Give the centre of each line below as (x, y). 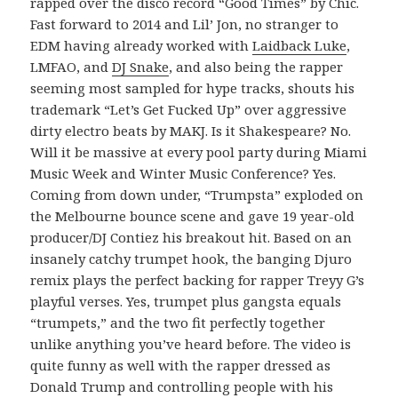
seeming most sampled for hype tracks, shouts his (193, 88)
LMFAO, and (72, 66)
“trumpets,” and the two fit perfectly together (178, 322)
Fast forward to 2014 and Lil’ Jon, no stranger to (185, 24)
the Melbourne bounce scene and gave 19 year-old (193, 215)
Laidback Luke (300, 45)
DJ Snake (141, 66)
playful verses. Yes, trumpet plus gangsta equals (186, 301)
